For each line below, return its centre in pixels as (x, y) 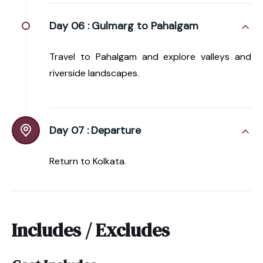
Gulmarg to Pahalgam (145, 26)
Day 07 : (69, 130)
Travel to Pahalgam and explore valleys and (150, 56)
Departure (116, 130)
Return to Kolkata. (88, 161)
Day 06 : (69, 26)
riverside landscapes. (94, 73)
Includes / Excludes (91, 230)
